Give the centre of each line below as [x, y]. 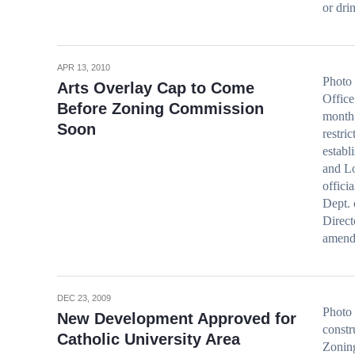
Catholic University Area [149, 339]
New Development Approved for [177, 319]
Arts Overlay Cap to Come [156, 88]
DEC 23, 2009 [84, 298]
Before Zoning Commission [160, 109]
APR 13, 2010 [84, 67]
